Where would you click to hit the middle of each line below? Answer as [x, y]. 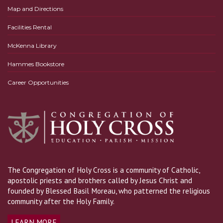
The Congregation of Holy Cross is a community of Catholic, [104, 169]
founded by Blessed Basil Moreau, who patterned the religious [109, 190]
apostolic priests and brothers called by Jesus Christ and [100, 180]
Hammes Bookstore [36, 64]
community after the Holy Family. [61, 201]
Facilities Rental [30, 27]
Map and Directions [35, 8]
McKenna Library [32, 45]
